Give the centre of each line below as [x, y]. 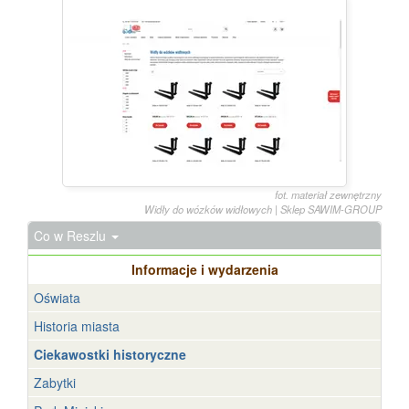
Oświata [57, 298]
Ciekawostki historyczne [110, 354]
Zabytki [55, 383]
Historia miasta [77, 326]
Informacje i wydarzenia [204, 269]
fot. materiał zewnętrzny [328, 194]
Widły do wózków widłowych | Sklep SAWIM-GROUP [263, 209]
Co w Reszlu [72, 236]
